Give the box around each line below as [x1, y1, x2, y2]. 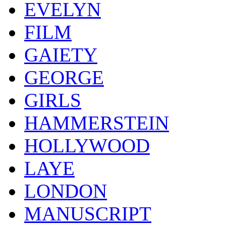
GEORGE [24, 67, 104, 89]
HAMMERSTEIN [24, 112, 169, 134]
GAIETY [24, 44, 97, 66]
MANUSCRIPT [24, 203, 151, 225]
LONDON [24, 180, 107, 202]
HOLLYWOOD [24, 135, 150, 157]
